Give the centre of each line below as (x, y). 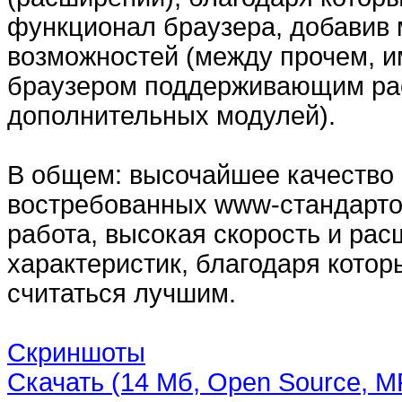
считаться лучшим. (122, 293)
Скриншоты (76, 353)
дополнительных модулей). (171, 116)
